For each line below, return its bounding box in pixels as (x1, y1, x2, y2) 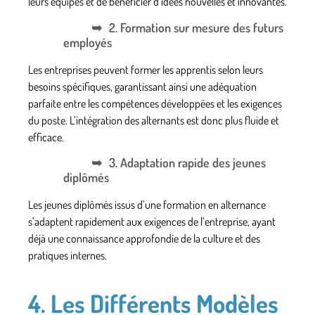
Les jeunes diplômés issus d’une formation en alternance (28, 197, 266, 212)
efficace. (28, 129, 64, 144)
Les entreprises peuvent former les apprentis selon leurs (28, 62, 263, 77)
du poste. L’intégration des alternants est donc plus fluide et (28, 112, 279, 127)
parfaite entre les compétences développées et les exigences (28, 96, 282, 110)
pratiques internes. (28, 247, 107, 262)
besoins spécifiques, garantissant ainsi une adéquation (28, 79, 257, 94)
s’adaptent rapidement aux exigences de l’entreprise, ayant (28, 214, 276, 229)
